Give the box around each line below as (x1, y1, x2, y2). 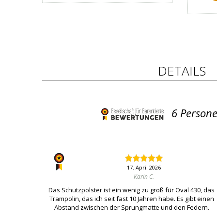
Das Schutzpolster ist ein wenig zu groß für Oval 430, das (48, 186, 215, 195)
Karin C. (133, 172, 154, 181)
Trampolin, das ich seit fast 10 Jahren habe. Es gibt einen (49, 194, 214, 203)
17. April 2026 (126, 164, 161, 171)
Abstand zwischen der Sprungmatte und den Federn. (54, 203, 209, 212)
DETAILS (158, 62, 206, 80)
